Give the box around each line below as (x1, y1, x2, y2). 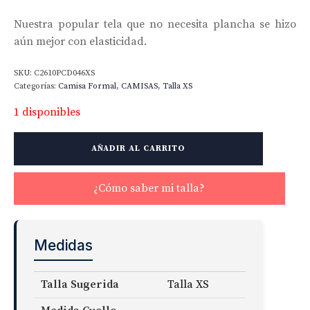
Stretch (13, 165, 41, 176)
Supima (13, 178, 42, 189)
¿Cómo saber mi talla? (93, 181, 206, 195)
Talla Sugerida (41, 277, 119, 291)
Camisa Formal (58, 80, 116, 91)
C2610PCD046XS (34, 67, 95, 78)
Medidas (34, 236, 93, 254)
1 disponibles (14, 104, 80, 119)
